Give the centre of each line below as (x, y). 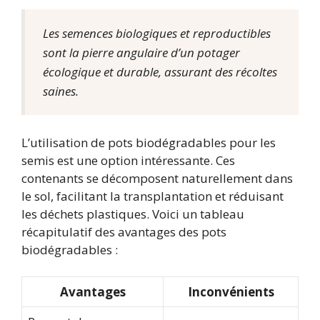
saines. (61, 91)
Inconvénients (231, 292)
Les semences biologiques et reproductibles (157, 34)
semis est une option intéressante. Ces (128, 160)
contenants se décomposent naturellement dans (157, 178)
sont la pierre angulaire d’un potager (141, 53)
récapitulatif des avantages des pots (124, 231)
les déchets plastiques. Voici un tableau (133, 214)
